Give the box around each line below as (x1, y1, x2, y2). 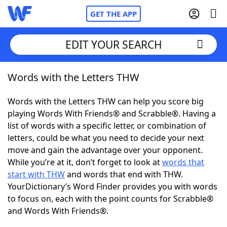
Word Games (28, 210, 80, 221)
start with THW (8, 169, 65, 180)
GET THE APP (90, 9, 137, 19)
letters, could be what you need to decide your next (8, 132, 204, 143)
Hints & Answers (105, 182, 169, 193)
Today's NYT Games (28, 182, 105, 193)
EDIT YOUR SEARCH (65, 37, 162, 52)
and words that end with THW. (65, 169, 183, 180)
